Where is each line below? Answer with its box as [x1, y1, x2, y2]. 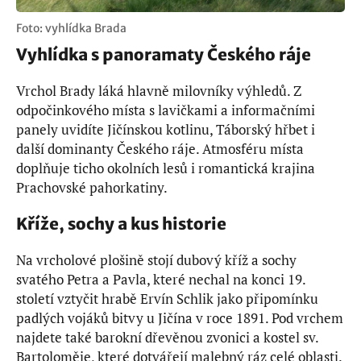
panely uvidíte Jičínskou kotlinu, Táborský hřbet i [16, 120, 315, 139]
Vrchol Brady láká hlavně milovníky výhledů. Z [16, 81, 301, 101]
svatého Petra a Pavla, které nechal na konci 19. [16, 270, 305, 289]
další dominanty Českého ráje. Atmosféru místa [16, 139, 304, 159]
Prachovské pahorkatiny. [16, 178, 168, 197]
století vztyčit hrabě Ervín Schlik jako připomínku [16, 289, 318, 309]
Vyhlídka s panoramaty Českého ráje [16, 44, 311, 65]
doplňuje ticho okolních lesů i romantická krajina [16, 159, 315, 178]
